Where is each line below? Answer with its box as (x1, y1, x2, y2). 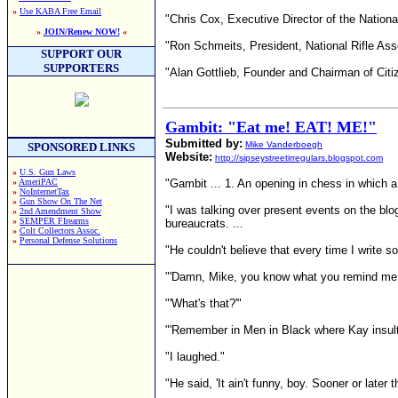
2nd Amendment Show (20, 206, 101, 216)
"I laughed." (165, 350, 225, 363)
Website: (165, 150, 212, 163)
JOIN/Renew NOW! (43, 27, 120, 36)
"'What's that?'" (165, 297, 242, 310)
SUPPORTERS (44, 61, 119, 75)
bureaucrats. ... (165, 217, 243, 230)
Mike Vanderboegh (245, 139, 322, 149)
